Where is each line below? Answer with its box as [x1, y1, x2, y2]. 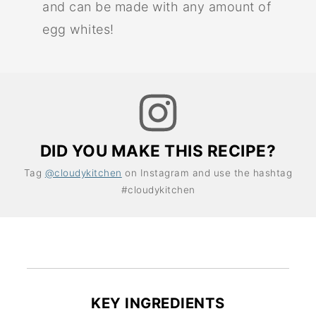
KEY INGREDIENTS [91, 293, 225, 312]
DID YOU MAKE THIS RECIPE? [39, 140, 276, 160]
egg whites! [42, 21, 119, 37]
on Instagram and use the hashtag [121, 166, 293, 178]
